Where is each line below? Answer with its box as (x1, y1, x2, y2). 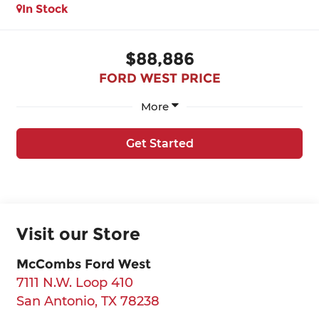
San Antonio (16, 292, 95, 309)
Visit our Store (16, 223, 140, 244)
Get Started (125, 137, 194, 151)
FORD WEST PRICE (98, 70, 221, 86)
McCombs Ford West (16, 255, 151, 272)
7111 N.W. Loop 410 (16, 273, 133, 291)
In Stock (21, 1, 68, 16)
